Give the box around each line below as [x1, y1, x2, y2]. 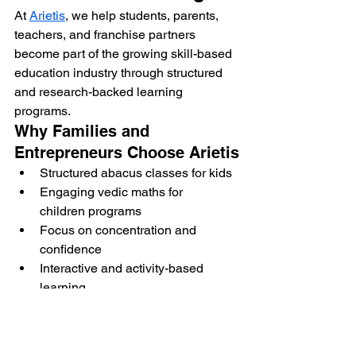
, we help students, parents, [65, 8, 222, 24]
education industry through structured [14, 65, 226, 81]
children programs [40, 203, 141, 219]
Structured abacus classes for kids [40, 165, 232, 181]
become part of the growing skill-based [14, 46, 235, 62]
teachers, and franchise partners [14, 27, 199, 43]
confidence [40, 242, 102, 257]
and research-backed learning [14, 84, 186, 100]
